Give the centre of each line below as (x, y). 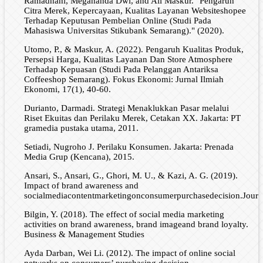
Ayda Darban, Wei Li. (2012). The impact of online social (129, 253)
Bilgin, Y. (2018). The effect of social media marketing (124, 215)
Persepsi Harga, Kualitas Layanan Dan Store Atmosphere (128, 60)
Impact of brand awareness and (81, 186)
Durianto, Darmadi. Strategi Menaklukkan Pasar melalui (126, 108)
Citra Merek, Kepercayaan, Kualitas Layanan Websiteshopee (135, 11)
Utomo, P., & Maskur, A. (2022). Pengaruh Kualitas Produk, (134, 50)
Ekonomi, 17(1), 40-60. (67, 90)
